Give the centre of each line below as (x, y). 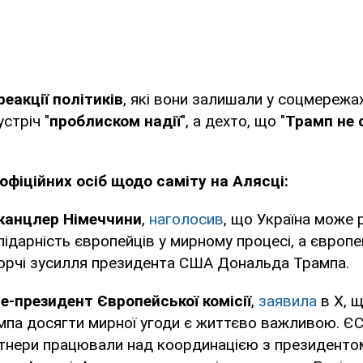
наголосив (186, 220)
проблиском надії (115, 122)
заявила (288, 301)
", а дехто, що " (233, 122)
